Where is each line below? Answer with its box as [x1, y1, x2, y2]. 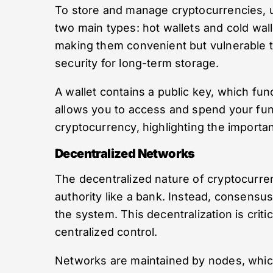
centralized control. [55, 225, 158, 238]
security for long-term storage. [55, 57, 219, 69]
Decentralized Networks [55, 146, 195, 161]
